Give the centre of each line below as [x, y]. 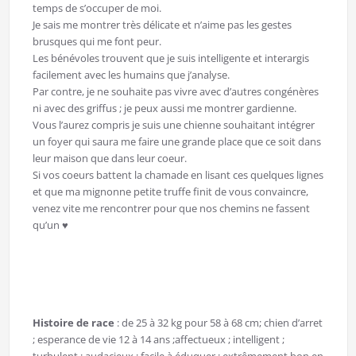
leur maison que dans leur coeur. [109, 158]
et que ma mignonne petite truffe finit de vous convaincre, [170, 191]
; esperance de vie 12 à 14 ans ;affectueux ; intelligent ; [158, 339]
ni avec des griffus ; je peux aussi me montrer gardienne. [164, 108]
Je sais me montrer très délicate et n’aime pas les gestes [162, 24]
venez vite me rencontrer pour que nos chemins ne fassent [171, 208]
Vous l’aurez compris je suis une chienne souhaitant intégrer [173, 124]
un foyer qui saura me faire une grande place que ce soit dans [176, 141]
